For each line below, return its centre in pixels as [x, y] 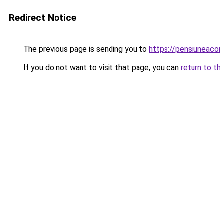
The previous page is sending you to [85, 49]
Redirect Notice [42, 17]
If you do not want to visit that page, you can [101, 68]
